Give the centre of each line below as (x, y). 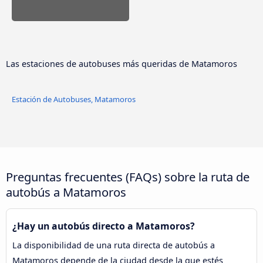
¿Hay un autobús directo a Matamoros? (104, 226)
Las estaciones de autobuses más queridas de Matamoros (122, 64)
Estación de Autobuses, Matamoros (74, 99)
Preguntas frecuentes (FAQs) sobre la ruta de (128, 176)
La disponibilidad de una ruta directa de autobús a (114, 245)
